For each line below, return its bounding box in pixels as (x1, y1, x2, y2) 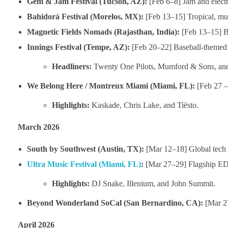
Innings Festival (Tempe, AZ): (26, 42, 130, 51)
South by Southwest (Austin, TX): (26, 144, 144, 153)
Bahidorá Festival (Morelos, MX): (26, 12, 144, 21)
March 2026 (18, 122, 60, 131)
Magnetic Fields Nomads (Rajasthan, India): (26, 27, 180, 36)
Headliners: (52, 62, 92, 71)
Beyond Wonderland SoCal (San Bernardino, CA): (26, 198, 203, 207)
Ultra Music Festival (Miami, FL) (26, 159, 141, 168)
